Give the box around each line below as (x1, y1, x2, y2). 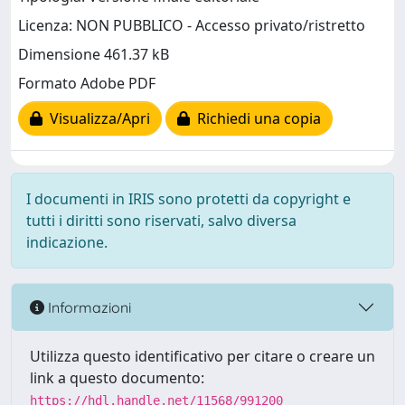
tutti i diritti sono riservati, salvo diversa (26, 211, 297, 231)
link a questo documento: (30, 368, 204, 388)
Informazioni (44, 297, 131, 316)
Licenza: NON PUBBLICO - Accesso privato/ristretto (18, 15, 365, 36)
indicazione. (26, 232, 108, 252)
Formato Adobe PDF (18, 73, 155, 94)
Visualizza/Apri (42, 108, 150, 129)
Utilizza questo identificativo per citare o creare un (30, 346, 375, 366)
